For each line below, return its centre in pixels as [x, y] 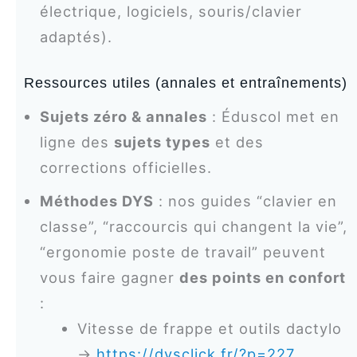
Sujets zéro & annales [123, 116]
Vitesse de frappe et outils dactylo [210, 328]
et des [237, 141]
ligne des [76, 141]
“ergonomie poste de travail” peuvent [182, 251]
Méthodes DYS [96, 200]
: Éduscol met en [273, 116]
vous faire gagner [109, 277]
